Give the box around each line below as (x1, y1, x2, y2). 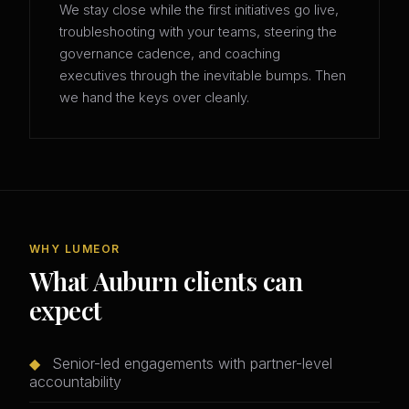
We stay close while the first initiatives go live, (59, 2, 339, 19)
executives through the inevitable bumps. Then (59, 68, 346, 85)
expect (29, 293, 102, 328)
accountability (29, 372, 121, 392)
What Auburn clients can (29, 264, 303, 299)
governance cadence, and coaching (59, 46, 280, 63)
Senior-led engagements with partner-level (47, 354, 332, 373)
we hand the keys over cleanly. (59, 89, 249, 107)
